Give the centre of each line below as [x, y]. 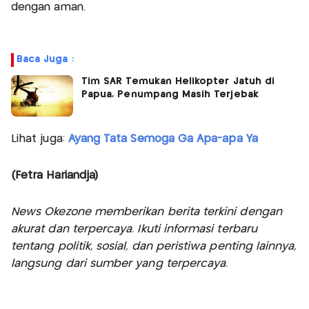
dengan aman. [48, 8]
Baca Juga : [45, 60]
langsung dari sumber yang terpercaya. [120, 264]
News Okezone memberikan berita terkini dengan [147, 212]
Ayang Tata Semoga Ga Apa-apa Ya [163, 139]
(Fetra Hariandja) [55, 176]
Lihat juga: [40, 139]
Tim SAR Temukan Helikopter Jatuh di [178, 82]
